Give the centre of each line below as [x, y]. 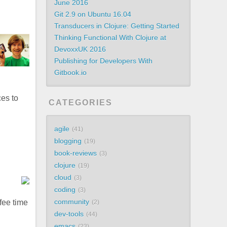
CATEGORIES [81, 103]
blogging [68, 141]
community [72, 202]
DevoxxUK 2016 [80, 49]
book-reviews [76, 153]
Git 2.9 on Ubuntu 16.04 [93, 14]
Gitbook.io [71, 72]
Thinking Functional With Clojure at [110, 37]
